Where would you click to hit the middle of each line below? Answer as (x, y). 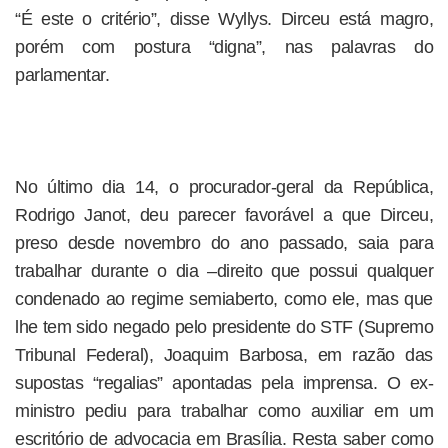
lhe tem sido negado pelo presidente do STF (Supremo (224, 327)
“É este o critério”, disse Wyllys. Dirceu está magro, (224, 19)
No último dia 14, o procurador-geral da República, (224, 187)
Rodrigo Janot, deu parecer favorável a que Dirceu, (224, 215)
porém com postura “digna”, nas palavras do (224, 47)
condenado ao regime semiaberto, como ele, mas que (224, 299)
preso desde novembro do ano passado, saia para (224, 243)
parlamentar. (62, 75)
